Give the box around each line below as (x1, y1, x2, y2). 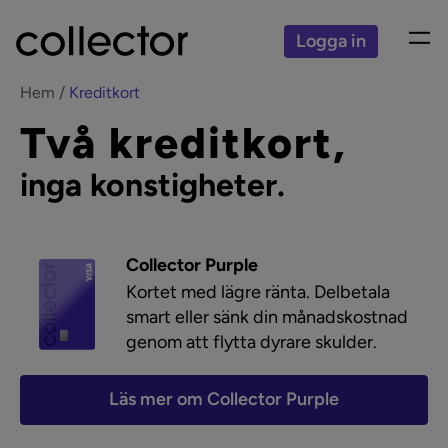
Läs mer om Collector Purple (109, 388, 339, 410)
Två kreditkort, (20, 117, 347, 169)
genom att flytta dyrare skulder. (125, 331, 377, 353)
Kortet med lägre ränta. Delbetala (125, 281, 390, 303)
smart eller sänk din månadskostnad (125, 306, 408, 328)
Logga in (295, 29, 366, 52)
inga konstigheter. (20, 165, 285, 204)
